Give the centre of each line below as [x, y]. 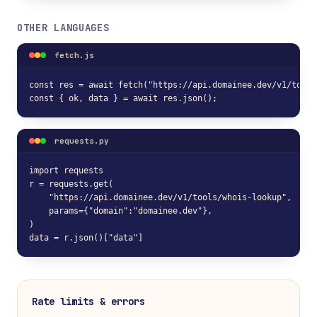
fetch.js [74, 55]
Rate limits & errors [88, 301]
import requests [66, 171]
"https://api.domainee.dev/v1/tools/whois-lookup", [160, 197]
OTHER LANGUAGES [63, 28]
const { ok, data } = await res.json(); [123, 98]
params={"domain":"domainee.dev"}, [121, 211]
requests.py [82, 141]
